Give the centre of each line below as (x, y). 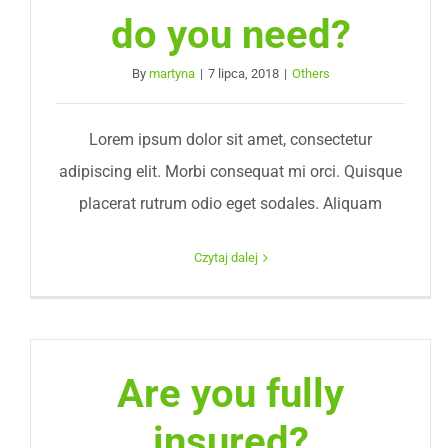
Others (310, 73)
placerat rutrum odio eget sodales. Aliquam (231, 203)
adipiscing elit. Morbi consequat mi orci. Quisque (231, 171)
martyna (171, 73)
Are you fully (231, 393)
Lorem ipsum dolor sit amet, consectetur (231, 139)
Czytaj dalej (225, 257)
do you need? (230, 34)
